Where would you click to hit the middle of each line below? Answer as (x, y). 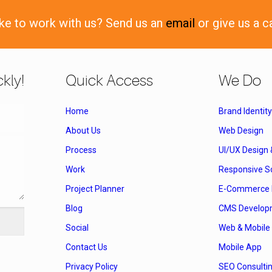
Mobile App (240, 247)
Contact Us (87, 247)
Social (77, 228)
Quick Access (109, 81)
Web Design (241, 131)
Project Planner (95, 189)
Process (81, 150)
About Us (83, 131)
